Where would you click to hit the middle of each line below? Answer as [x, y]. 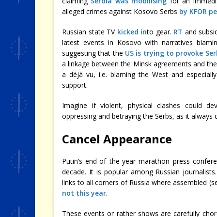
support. [75, 85]
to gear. [160, 31]
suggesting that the [94, 53]
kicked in [132, 31]
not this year [84, 193]
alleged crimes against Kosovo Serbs [121, 11]
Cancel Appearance [117, 139]
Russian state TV [90, 31]
